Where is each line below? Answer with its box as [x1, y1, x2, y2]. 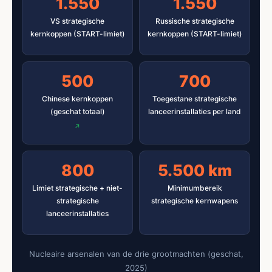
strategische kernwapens [151, 195, 238, 205]
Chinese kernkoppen [42, 93, 113, 103]
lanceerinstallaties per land [148, 106, 241, 116]
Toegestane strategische [152, 93, 237, 103]
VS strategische [50, 16, 104, 25]
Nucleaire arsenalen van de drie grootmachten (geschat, [29, 248, 243, 259]
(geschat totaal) [50, 106, 105, 116]
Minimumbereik [167, 183, 222, 192]
